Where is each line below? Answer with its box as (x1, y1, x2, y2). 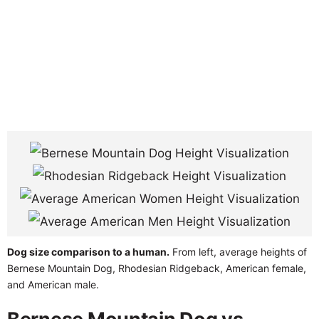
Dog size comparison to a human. (7, 245, 169, 258)
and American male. (7, 278, 99, 291)
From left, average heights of (169, 245, 307, 258)
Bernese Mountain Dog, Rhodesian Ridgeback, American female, (7, 261, 306, 274)
